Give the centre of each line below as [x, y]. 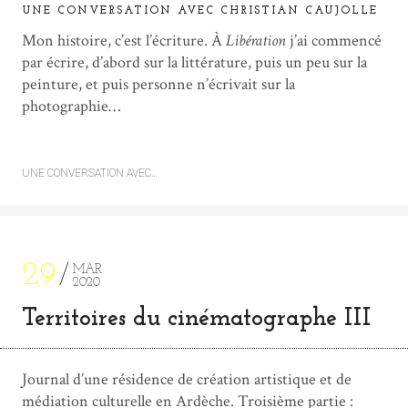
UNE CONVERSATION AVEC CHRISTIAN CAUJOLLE [200, 11]
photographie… [71, 107]
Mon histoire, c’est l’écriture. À [124, 41]
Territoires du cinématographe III [196, 320]
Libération [256, 41]
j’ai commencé [334, 41]
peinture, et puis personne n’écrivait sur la [158, 85]
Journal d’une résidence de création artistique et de [187, 380]
